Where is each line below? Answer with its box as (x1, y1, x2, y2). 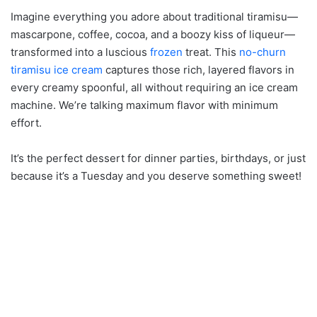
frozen (150, 45, 183, 59)
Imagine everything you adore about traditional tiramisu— (11, 9, 298, 23)
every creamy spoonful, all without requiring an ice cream (11, 80, 298, 94)
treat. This (183, 45, 239, 59)
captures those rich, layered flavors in (103, 62, 294, 76)
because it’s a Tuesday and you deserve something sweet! (11, 168, 301, 183)
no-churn (239, 45, 286, 59)
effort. (11, 115, 42, 129)
